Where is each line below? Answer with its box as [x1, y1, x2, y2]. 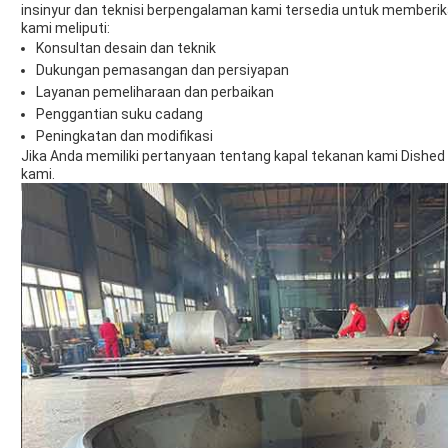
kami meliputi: [21, 20, 110, 37]
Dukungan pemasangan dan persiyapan [36, 62, 289, 79]
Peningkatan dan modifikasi [36, 128, 213, 145]
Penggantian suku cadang [36, 106, 203, 123]
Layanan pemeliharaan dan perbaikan [36, 84, 274, 101]
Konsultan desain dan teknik [36, 40, 216, 57]
